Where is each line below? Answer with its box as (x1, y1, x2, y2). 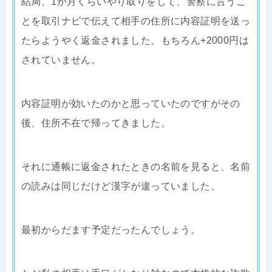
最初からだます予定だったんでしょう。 (21, 224, 201, 235)
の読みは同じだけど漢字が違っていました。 (21, 180, 220, 191)
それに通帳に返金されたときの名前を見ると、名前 (21, 161, 251, 172)
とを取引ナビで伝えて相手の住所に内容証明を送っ (21, 15, 251, 26)
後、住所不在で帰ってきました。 (21, 117, 171, 128)
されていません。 (21, 54, 101, 65)
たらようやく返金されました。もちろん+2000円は (21, 35, 249, 46)
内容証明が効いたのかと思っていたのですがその (21, 98, 240, 109)
